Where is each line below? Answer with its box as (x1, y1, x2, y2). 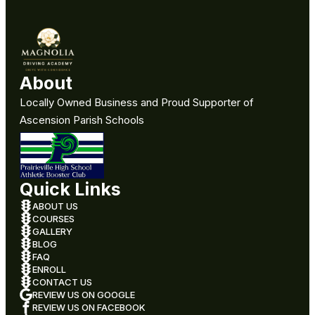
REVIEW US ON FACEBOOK (32, 302, 146, 314)
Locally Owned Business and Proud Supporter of (20, 96, 254, 110)
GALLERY (32, 226, 72, 238)
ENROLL (32, 264, 66, 276)
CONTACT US (32, 276, 92, 288)
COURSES (32, 213, 75, 225)
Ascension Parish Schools (20, 113, 144, 127)
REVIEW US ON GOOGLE (32, 289, 135, 301)
